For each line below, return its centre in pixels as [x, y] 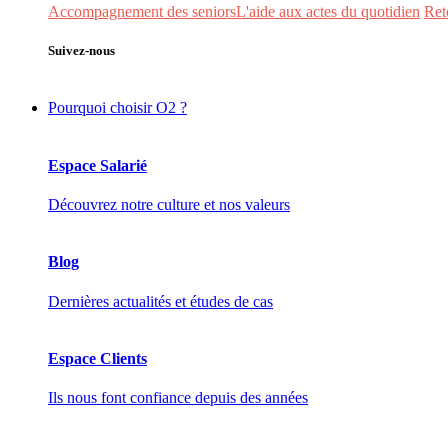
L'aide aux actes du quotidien [328, 12]
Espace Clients [97, 358]
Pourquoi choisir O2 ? [117, 108]
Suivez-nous [81, 51]
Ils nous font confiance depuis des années [178, 398]
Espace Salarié [97, 165]
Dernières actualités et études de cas [160, 301]
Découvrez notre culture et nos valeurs [169, 204]
